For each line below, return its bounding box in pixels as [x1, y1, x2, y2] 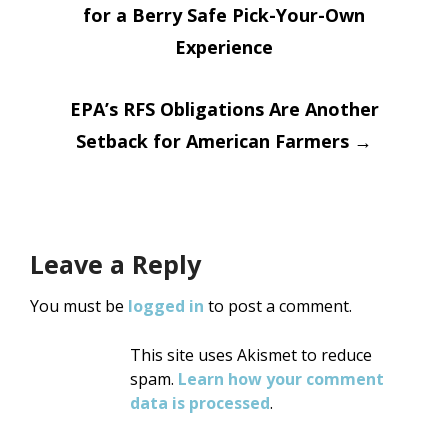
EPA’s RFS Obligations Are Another [69, 97, 379, 121]
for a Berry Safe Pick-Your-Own [83, 3, 365, 27]
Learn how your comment [178, 368, 384, 390]
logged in [128, 295, 204, 317]
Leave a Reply [30, 247, 201, 281]
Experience [175, 35, 273, 59]
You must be [30, 295, 128, 317]
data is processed [130, 392, 270, 414]
